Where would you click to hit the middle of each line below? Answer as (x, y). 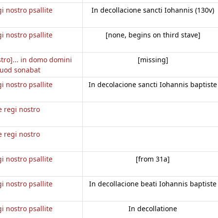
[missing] (153, 59)
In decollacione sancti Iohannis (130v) (153, 10)
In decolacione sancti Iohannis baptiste (153, 84)
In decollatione (153, 208)
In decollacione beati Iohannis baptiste (153, 183)
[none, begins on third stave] (153, 35)
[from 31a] (153, 159)
